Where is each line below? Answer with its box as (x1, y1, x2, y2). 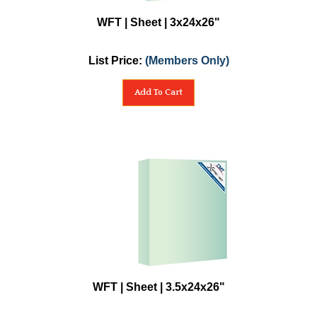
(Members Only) (144, 54, 229, 67)
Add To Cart (134, 88, 183, 97)
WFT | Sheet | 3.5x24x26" (92, 281, 225, 293)
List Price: (88, 54, 145, 67)
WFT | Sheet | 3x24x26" (97, 16, 220, 28)
